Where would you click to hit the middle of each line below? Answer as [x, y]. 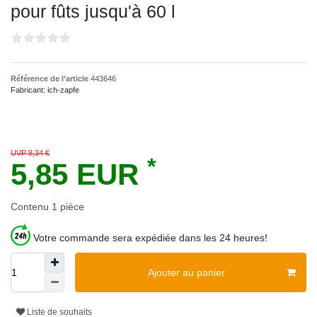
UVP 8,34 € [30, 153]
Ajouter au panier [186, 272]
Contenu [31, 207]
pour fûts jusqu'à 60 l [93, 12]
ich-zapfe [63, 90]
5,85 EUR [79, 175]
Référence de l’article [51, 79]
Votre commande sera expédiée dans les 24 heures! [150, 238]
